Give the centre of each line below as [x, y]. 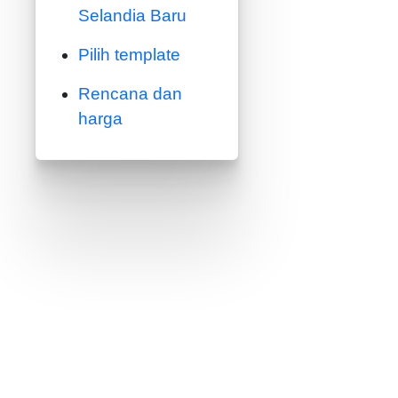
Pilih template [129, 55]
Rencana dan [130, 94]
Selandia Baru [132, 16]
